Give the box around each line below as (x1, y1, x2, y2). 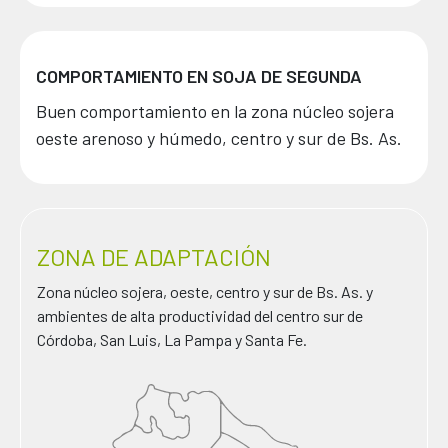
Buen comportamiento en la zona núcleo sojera (36, 99, 394, 122)
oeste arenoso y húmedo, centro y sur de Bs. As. (36, 126, 402, 149)
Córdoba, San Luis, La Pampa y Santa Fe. (37, 329, 307, 349)
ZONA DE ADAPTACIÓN (37, 241, 271, 271)
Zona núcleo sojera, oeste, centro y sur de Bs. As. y (37, 281, 373, 301)
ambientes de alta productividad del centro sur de (37, 305, 363, 325)
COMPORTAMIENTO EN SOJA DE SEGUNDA (36, 64, 362, 87)
